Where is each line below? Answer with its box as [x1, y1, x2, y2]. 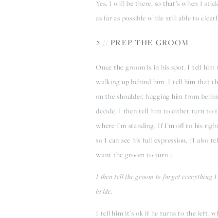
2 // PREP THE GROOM [96, 36, 189, 48]
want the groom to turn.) [96, 149, 173, 159]
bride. [96, 186, 113, 196]
